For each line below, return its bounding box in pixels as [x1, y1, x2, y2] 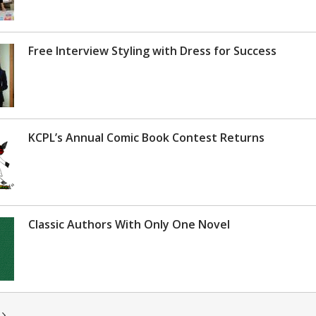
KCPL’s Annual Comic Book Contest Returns [28, 129, 265, 145]
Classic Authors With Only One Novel [28, 216, 230, 232]
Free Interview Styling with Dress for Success [28, 42, 276, 59]
